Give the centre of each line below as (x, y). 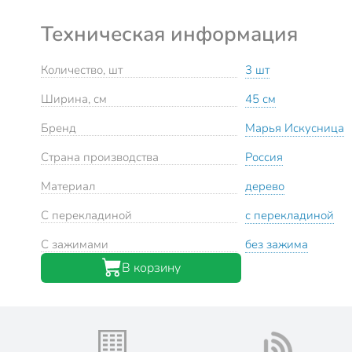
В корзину (151, 268)
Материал (68, 186)
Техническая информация (169, 33)
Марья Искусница (295, 128)
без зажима (277, 244)
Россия (264, 157)
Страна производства (100, 157)
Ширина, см (74, 99)
